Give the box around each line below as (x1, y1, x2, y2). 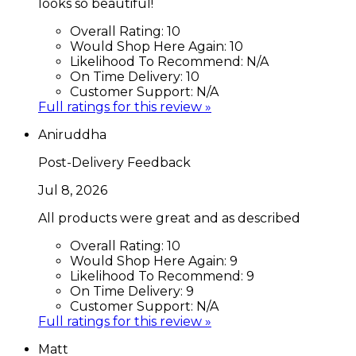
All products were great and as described (38, 210, 300, 226)
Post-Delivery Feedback (38, 154, 191, 170)
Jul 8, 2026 (38, 182, 107, 198)
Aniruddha (38, 126, 106, 142)
